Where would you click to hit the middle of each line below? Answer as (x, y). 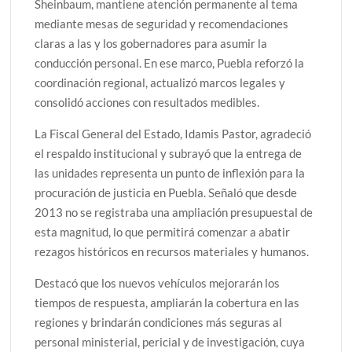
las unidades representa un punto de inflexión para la (170, 172)
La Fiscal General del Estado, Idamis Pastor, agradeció (173, 133)
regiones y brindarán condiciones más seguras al (159, 322)
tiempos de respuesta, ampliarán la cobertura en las (167, 302)
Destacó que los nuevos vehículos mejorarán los (158, 282)
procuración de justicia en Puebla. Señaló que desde (166, 192)
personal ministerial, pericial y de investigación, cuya (170, 341)
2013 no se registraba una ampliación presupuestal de (174, 212)
